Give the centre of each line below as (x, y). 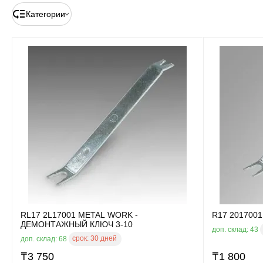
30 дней (104, 238)
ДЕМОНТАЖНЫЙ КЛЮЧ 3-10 (77, 224)
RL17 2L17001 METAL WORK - (79, 215)
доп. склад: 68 (45, 239)
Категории (45, 14)
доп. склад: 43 (236, 229)
